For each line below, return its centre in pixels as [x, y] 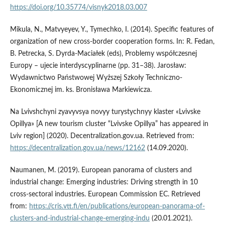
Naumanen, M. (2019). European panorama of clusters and [101, 171]
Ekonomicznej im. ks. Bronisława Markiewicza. [81, 90]
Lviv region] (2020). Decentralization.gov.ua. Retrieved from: [102, 136]
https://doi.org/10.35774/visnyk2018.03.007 [78, 8]
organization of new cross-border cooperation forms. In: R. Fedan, [112, 42]
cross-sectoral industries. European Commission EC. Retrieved [105, 195]
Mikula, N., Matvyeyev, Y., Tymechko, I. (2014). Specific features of [112, 30]
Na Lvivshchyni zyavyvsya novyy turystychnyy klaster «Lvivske [105, 112]
